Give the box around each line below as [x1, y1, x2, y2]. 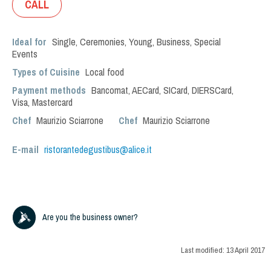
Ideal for [12, 35, 49, 48]
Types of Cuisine [12, 65, 80, 79]
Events [12, 47, 38, 60]
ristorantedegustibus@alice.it [44, 143, 152, 156]
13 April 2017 [226, 245, 265, 256]
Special [194, 35, 221, 48]
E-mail [12, 143, 41, 156]
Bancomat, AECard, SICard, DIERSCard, [91, 83, 233, 97]
